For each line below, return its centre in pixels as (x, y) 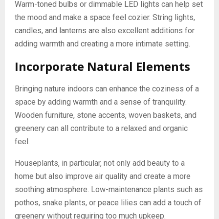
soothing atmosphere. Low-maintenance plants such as (109, 190)
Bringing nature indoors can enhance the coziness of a (107, 89)
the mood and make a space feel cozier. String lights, (105, 18)
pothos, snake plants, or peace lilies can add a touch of (108, 203)
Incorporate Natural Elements (102, 66)
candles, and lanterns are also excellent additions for (105, 31)
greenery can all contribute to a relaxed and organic (101, 129)
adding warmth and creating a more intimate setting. (102, 44)
